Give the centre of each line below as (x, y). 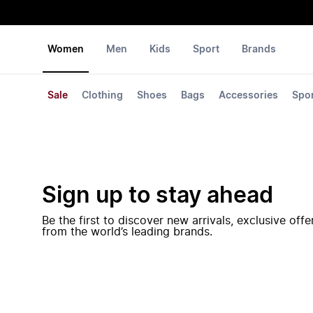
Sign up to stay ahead (158, 196)
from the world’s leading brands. (127, 232)
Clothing (102, 96)
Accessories (248, 96)
